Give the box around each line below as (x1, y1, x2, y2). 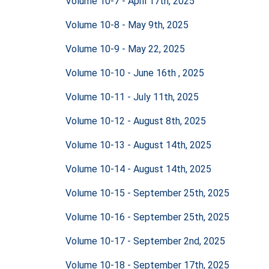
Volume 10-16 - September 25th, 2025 (65, 211, 229, 223)
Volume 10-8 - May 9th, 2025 (65, 19, 189, 31)
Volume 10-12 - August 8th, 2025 (65, 115, 206, 127)
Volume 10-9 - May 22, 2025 (65, 43, 185, 55)
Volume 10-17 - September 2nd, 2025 (65, 235, 225, 247)
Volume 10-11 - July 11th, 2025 (65, 91, 199, 103)
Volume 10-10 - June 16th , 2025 (65, 67, 204, 79)
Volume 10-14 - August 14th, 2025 (65, 163, 211, 175)
